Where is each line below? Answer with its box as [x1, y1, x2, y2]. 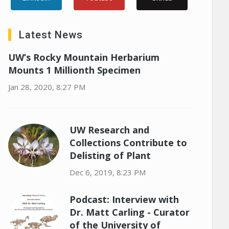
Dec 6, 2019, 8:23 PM [69, 167, 146, 177]
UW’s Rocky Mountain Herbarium [8, 51, 159, 63]
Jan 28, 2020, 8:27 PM [8, 82, 85, 92]
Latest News [18, 29, 83, 41]
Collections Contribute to [69, 136, 187, 149]
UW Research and [69, 124, 149, 136]
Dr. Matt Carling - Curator [69, 206, 190, 218]
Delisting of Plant [69, 149, 151, 162]
